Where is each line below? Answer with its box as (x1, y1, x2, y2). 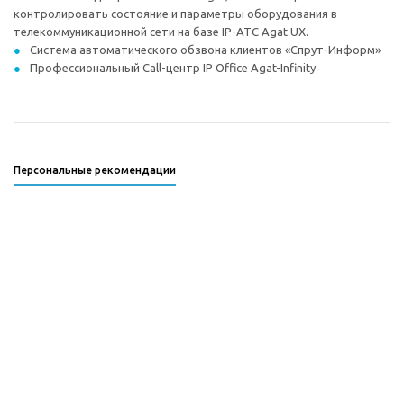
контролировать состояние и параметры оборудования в (14, 7, 337, 20)
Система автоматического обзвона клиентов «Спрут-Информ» (30, 43, 381, 56)
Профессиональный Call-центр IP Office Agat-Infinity (30, 61, 316, 74)
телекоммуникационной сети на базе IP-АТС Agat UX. (14, 25, 308, 38)
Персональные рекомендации (14, 164, 176, 176)
